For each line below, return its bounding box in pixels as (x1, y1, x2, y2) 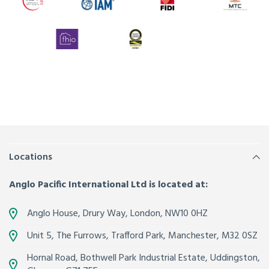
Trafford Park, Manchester (111, 228, 217, 244)
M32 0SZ (222, 228, 258, 244)
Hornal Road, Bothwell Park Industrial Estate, (27, 250, 208, 266)
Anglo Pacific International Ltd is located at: (9, 177, 208, 193)
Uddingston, (210, 250, 260, 266)
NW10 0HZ (165, 205, 208, 222)
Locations (9, 149, 52, 165)
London (130, 205, 160, 222)
